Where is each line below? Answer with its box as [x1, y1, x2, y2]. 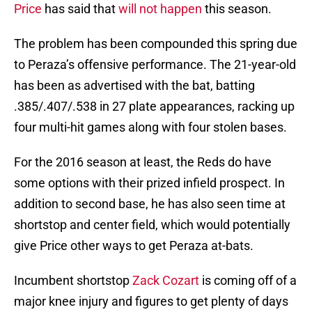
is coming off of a [199, 273, 297, 288]
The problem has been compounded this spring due [14, 36, 297, 52]
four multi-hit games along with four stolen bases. [14, 120, 287, 135]
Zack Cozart [132, 273, 199, 288]
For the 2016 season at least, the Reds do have [14, 155, 272, 170]
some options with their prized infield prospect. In [14, 175, 285, 191]
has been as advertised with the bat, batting [14, 78, 255, 93]
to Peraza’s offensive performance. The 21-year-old [14, 57, 296, 72]
